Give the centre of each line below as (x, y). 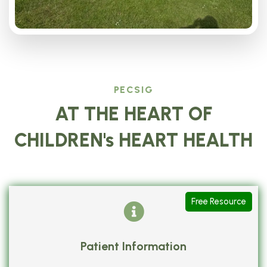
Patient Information (133, 246)
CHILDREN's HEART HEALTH (133, 140)
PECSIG (133, 89)
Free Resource (219, 201)
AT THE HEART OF (133, 114)
